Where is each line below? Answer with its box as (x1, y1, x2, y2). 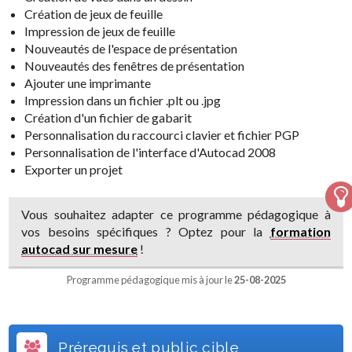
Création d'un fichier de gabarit (24, 109, 192, 125)
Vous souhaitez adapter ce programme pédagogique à (21, 206, 331, 222)
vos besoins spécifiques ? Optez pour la (21, 223, 270, 239)
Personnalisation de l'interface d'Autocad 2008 (24, 144, 277, 159)
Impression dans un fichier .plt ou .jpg (24, 92, 222, 108)
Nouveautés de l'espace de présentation (24, 40, 238, 56)
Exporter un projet (24, 161, 123, 177)
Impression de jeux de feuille (24, 23, 176, 38)
